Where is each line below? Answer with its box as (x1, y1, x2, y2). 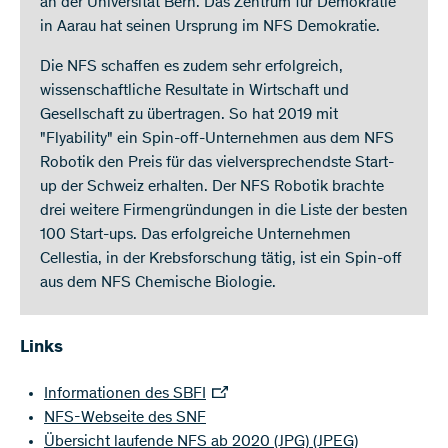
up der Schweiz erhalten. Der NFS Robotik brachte (40, 179, 384, 196)
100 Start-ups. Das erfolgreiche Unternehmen (40, 227, 351, 244)
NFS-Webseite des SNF (44, 410, 206, 427)
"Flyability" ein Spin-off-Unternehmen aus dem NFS (40, 131, 394, 148)
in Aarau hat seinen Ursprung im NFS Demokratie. (40, 19, 380, 36)
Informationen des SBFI (44, 386, 206, 403)
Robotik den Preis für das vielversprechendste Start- (40, 155, 394, 172)
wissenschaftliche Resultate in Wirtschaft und (40, 83, 349, 100)
